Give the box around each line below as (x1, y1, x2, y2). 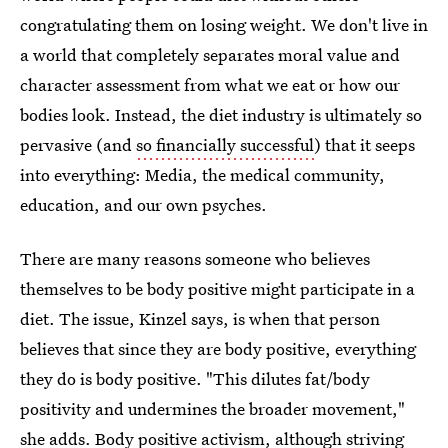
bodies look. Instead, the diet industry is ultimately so (20, 103, 422, 126)
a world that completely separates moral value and (20, 43, 400, 66)
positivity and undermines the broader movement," (20, 397, 405, 420)
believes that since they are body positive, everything (20, 337, 416, 360)
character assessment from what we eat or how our (20, 73, 400, 96)
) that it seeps (314, 133, 415, 156)
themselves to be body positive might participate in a (20, 277, 415, 300)
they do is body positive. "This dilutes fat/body (20, 367, 370, 390)
